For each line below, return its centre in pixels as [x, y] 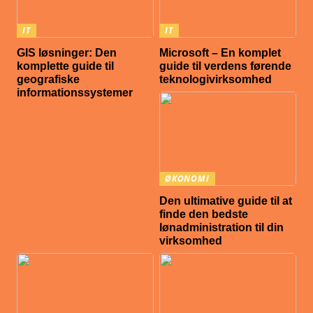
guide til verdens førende [226, 66]
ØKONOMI [187, 179]
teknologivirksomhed [216, 79]
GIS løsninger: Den [67, 52]
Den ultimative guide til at [226, 201]
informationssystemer [75, 92]
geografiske [49, 79]
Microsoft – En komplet [220, 52]
